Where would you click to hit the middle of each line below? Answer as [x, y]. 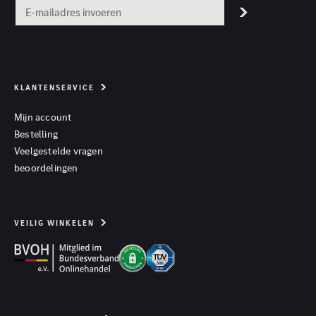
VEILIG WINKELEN [54, 223]
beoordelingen [46, 168]
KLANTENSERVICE [54, 87]
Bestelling [36, 134]
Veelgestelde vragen [59, 151]
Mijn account [43, 117]
